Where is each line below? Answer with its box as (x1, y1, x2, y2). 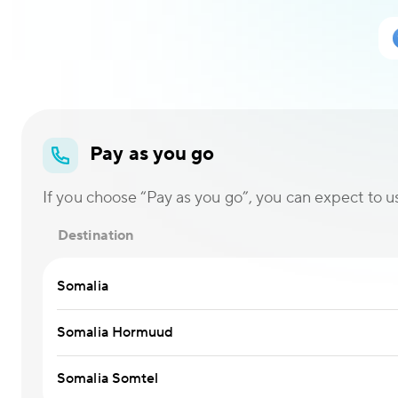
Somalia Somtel (57, 370, 159, 387)
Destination (58, 227, 134, 244)
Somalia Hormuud (57, 323, 174, 341)
